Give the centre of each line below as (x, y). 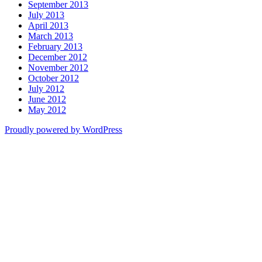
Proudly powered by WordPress (63, 130)
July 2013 (46, 15)
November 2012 (58, 68)
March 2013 (51, 36)
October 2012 (54, 78)
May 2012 (47, 110)
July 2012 (46, 89)
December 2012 (58, 57)
